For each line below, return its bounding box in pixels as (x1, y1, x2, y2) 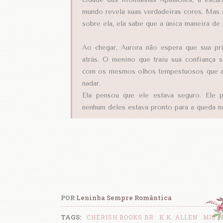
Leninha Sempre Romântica (76, 193, 172, 202)
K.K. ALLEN (159, 213, 198, 221)
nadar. (82, 79, 101, 87)
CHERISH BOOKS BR (87, 213, 154, 221)
